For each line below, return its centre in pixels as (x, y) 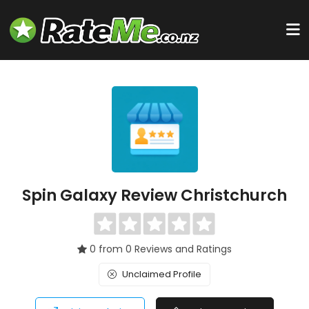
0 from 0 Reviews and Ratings (161, 249)
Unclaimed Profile (162, 274)
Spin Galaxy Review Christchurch (154, 195)
